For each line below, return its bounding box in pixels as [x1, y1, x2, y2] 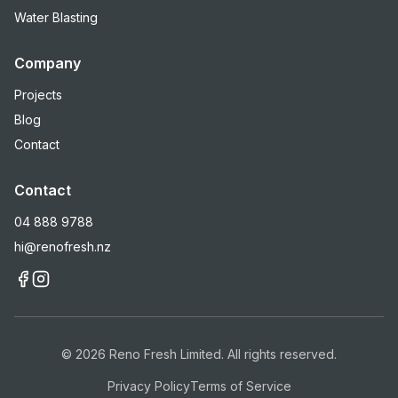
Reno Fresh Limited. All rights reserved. [106, 346, 337, 362]
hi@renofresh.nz [14, 239, 111, 254]
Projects [14, 87, 62, 102]
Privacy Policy [107, 378, 190, 394]
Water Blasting [14, 10, 98, 25]
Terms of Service [189, 378, 291, 394]
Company [14, 54, 81, 72]
